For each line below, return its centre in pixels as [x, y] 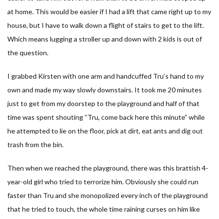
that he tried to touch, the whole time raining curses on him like [104, 209]
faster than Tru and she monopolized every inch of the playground [108, 195]
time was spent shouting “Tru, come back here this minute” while [106, 117]
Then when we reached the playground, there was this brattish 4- [108, 168]
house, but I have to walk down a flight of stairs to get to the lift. [106, 25]
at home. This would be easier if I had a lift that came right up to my [109, 11]
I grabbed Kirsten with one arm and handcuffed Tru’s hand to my [106, 76]
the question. [28, 52]
